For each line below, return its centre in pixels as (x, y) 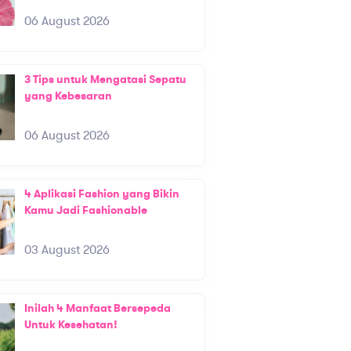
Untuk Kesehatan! (71, 325)
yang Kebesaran (68, 96)
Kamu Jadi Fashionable (85, 211)
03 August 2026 (67, 250)
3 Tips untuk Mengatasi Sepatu (105, 80)
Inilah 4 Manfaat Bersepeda (97, 309)
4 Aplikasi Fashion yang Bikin (101, 194)
